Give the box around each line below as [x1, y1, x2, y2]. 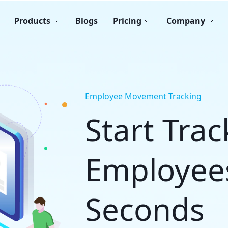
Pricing [113, 15, 141, 26]
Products [14, 15, 50, 26]
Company [166, 15, 205, 26]
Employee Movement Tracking [85, 91, 202, 102]
